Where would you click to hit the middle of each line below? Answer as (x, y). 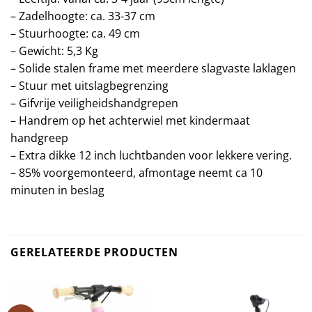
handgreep (39, 138)
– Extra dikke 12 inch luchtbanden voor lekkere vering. (151, 155)
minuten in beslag (57, 190)
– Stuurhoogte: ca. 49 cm (75, 33)
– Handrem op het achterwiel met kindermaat (130, 120)
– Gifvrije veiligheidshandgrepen (94, 103)
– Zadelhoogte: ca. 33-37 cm (83, 16)
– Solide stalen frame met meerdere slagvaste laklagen (153, 68)
